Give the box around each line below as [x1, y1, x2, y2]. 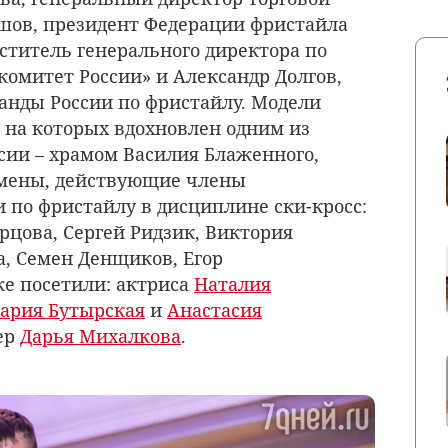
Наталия [194, 272, 271, 297]
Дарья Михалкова [20, 324, 181, 349]
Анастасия [167, 298, 262, 323]
